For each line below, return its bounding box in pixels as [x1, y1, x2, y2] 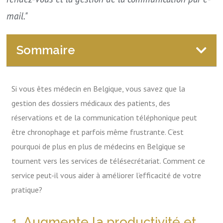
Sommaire [16, 43, 76, 57]
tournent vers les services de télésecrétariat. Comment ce [11, 156, 206, 166]
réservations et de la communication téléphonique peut [11, 112, 198, 122]
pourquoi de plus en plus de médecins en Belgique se [11, 141, 186, 151]
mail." [6, 10, 28, 22]
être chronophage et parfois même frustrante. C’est [11, 127, 184, 137]
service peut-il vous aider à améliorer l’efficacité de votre [11, 170, 202, 180]
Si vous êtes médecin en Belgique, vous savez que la [11, 84, 186, 94]
